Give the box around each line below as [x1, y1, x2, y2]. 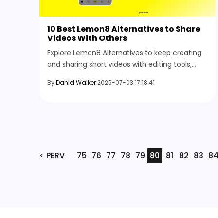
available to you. [47, 82, 103, 92]
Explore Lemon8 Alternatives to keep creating [47, 47, 201, 57]
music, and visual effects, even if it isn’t [47, 71, 182, 81]
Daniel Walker [56, 78, 96, 87]
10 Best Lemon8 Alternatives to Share [47, 23, 200, 35]
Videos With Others [47, 32, 127, 44]
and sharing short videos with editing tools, [47, 59, 192, 69]
